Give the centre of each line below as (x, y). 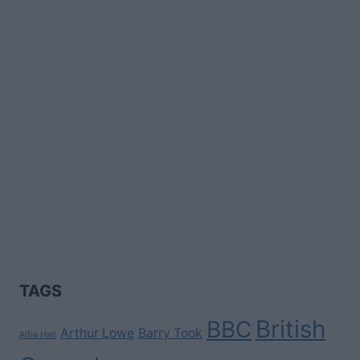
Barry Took (170, 333)
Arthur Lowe (97, 333)
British (290, 329)
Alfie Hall (38, 335)
